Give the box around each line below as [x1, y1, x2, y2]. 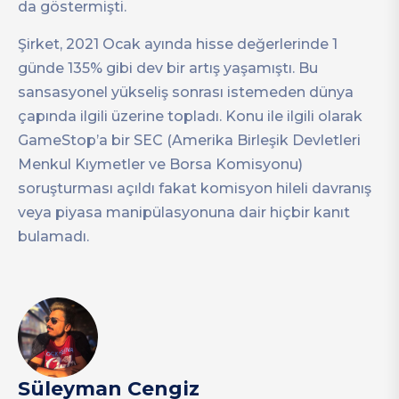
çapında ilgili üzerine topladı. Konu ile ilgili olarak [18, 107, 362, 125]
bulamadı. [18, 227, 89, 245]
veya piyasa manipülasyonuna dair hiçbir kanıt [18, 203, 350, 221]
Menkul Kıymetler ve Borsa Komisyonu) [18, 155, 303, 173]
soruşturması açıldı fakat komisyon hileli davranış [18, 179, 371, 197]
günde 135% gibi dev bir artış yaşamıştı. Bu [18, 59, 318, 77]
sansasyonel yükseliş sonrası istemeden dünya [18, 83, 354, 101]
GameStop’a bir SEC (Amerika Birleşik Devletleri [18, 131, 361, 149]
